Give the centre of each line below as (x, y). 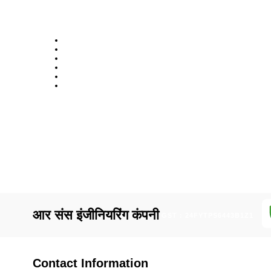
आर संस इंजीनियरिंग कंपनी (96, 215)
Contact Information (90, 263)
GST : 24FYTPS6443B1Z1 (207, 215)
